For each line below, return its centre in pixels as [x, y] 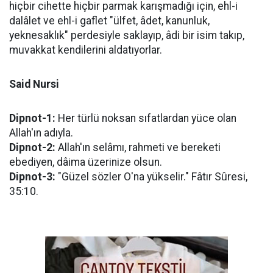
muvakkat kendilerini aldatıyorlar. [86, 50]
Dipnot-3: [32, 177]
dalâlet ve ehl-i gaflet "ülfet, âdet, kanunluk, [109, 21]
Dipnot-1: [32, 118]
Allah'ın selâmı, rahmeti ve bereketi [138, 147]
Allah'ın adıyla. [41, 133]
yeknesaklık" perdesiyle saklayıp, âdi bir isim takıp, [127, 35]
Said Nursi [34, 84]
